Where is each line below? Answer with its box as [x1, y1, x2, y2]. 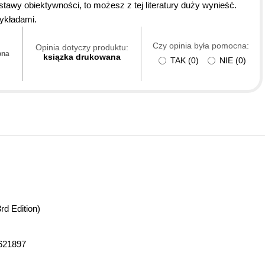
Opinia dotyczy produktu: [35, 43, 128, 53]
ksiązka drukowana [43, 52, 121, 62]
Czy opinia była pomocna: [152, 41, 249, 51]
